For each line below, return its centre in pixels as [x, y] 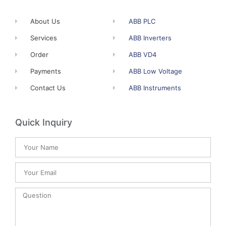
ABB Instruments [155, 88]
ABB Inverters [150, 38]
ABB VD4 [143, 54]
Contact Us [48, 88]
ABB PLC [142, 21]
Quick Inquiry [44, 122]
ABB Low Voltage [156, 71]
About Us [45, 21]
